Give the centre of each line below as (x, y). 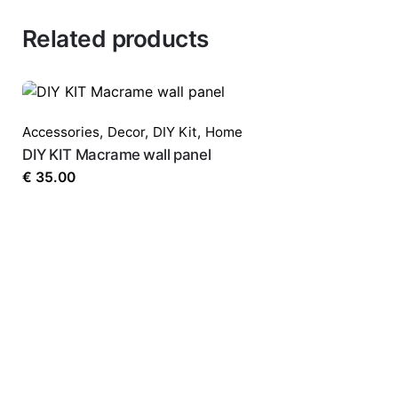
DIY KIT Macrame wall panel (117, 155)
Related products (115, 39)
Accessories (61, 132)
